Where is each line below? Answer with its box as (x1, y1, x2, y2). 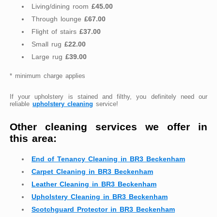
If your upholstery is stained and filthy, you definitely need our (10, 93, 207, 101)
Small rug (31, 40, 64, 48)
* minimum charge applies (10, 72, 85, 80)
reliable (10, 100, 32, 108)
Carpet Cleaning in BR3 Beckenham (31, 168, 153, 176)
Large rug (31, 53, 65, 61)
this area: (10, 132, 57, 144)
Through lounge (31, 15, 84, 23)
